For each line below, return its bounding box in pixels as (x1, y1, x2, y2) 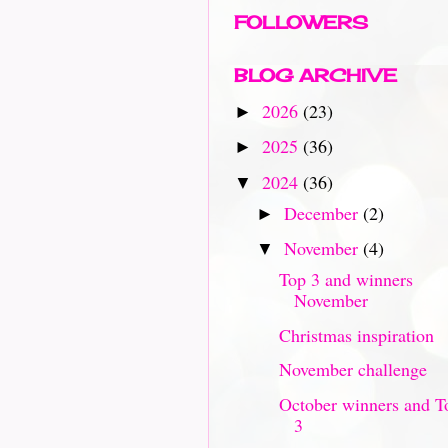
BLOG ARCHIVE (234, 64, 397, 86)
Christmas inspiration (278, 322, 434, 347)
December (283, 200, 363, 225)
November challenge (278, 357, 427, 381)
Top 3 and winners (278, 267, 413, 291)
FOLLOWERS (234, 11, 368, 33)
